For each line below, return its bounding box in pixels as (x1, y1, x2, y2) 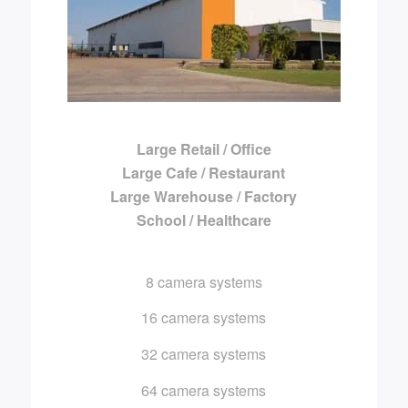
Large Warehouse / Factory (110, 185, 298, 207)
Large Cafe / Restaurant (122, 161, 286, 183)
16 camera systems (141, 307, 267, 329)
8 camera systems (145, 270, 262, 292)
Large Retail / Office (136, 138, 271, 159)
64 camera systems (141, 379, 267, 401)
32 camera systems (141, 343, 267, 365)
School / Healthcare (136, 209, 271, 230)
